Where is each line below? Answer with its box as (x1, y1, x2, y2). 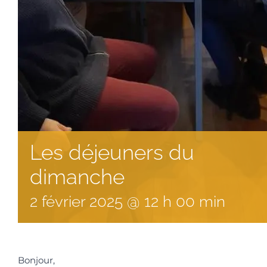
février (42, 192, 85, 210)
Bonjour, (18, 254, 55, 266)
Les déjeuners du (30, 139, 194, 164)
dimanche (30, 164, 125, 189)
